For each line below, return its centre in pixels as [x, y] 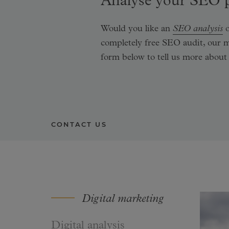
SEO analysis [198, 30]
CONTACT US [79, 125]
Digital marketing [123, 200]
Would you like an [137, 30]
